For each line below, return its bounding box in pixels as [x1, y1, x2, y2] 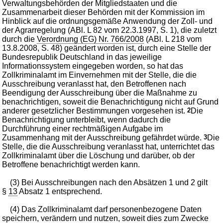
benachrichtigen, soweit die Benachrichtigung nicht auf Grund [2, 97, 219, 106]
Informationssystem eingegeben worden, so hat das [2, 61, 184, 70]
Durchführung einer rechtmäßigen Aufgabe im [2, 124, 163, 133]
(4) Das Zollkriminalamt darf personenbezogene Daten [10, 205, 202, 214]
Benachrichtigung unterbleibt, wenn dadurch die [2, 115, 171, 124]
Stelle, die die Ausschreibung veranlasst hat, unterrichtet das [2, 142, 215, 151]
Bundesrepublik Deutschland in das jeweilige [2, 52, 162, 61]
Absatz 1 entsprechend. [17, 187, 103, 196]
